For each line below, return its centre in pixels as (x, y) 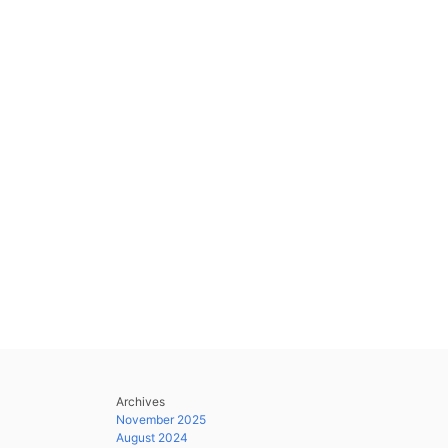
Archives (140, 401)
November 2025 (161, 419)
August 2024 (152, 437)
